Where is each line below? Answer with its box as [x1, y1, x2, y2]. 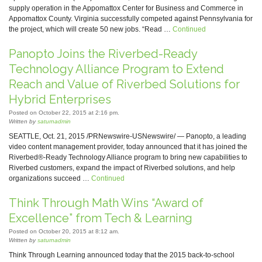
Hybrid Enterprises [9, 92, 111, 106]
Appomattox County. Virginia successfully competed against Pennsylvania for [9, 15, 253, 23]
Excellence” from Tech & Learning [9, 211, 192, 225]
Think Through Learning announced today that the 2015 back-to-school [9, 251, 235, 259]
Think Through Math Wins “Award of [9, 196, 204, 210]
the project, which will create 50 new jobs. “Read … [9, 25, 173, 33]
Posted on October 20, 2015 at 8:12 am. [9, 228, 119, 235]
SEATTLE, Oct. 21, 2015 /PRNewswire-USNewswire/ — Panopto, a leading [9, 132, 246, 140]
